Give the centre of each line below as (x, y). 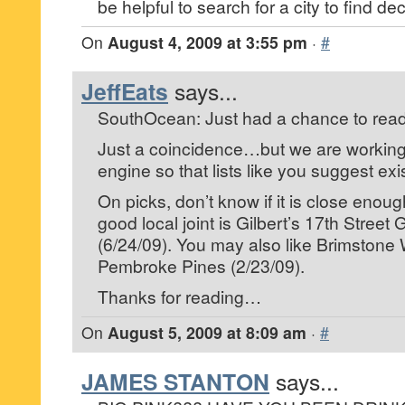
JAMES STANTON (175, 382)
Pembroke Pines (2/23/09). (201, 266)
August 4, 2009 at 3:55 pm (207, 42)
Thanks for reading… (179, 297)
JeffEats (125, 92)
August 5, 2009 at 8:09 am (207, 333)
